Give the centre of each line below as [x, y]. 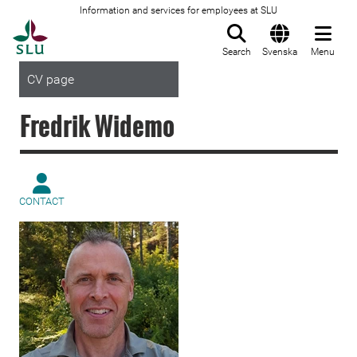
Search [237, 52]
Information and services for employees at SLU [178, 10]
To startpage [88, 28]
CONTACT [42, 201]
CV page [51, 79]
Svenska [280, 52]
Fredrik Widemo [97, 126]
